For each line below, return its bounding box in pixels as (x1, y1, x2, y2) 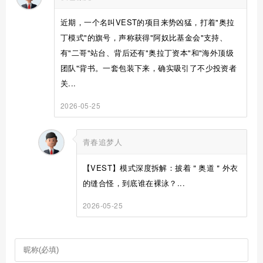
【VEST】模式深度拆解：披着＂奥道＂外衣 (83, 161, 238, 173)
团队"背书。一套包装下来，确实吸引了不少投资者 (60, 62, 237, 73)
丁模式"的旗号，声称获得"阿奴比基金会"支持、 (60, 31, 228, 43)
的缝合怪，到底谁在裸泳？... (83, 177, 185, 188)
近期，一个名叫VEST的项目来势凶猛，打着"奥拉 (60, 16, 235, 28)
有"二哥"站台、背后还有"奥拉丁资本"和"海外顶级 (60, 46, 234, 58)
